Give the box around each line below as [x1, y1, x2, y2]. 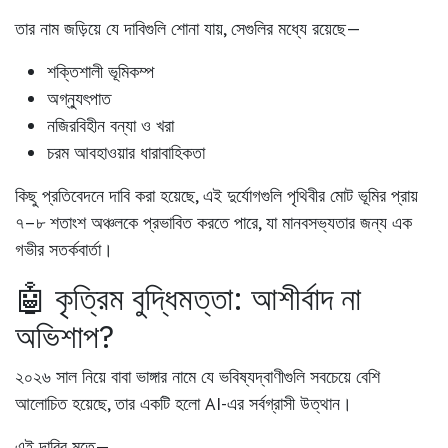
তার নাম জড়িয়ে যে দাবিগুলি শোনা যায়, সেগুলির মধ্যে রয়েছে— [15, 17, 361, 41]
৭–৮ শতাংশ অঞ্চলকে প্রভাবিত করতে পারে [15, 211, 258, 235]
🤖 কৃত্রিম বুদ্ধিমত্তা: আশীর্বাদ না [15, 277, 361, 320]
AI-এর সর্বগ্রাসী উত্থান [205, 392, 340, 416]
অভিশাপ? [15, 315, 114, 358]
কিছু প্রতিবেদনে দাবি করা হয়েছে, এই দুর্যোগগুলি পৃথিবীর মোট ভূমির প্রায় [15, 184, 418, 208]
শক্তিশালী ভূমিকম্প [47, 60, 154, 84]
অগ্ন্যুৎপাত [47, 87, 111, 111]
